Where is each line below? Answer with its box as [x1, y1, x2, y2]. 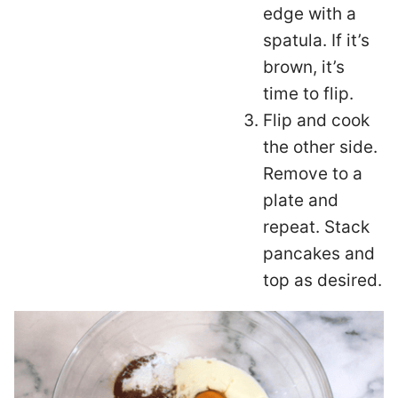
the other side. [263, 136, 378, 157]
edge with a [263, 3, 356, 24]
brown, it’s [263, 56, 345, 77]
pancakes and [263, 243, 375, 264]
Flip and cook [263, 109, 370, 131]
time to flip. [263, 83, 354, 104]
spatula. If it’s [263, 29, 370, 51]
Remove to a [263, 163, 362, 184]
